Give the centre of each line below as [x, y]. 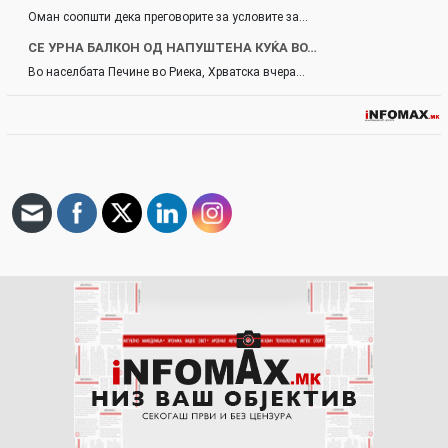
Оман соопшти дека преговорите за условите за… [168, 16]
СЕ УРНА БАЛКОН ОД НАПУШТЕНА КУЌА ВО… [172, 47]
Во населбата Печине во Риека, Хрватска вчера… [166, 71]
